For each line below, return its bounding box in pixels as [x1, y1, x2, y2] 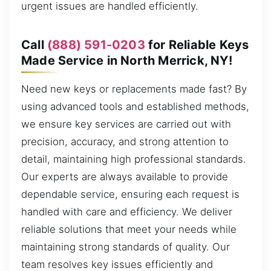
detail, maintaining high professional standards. [21, 153, 246, 166]
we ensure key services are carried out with [21, 118, 231, 131]
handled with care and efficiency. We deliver [21, 206, 232, 218]
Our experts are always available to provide [21, 171, 228, 183]
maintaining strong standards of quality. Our [21, 241, 230, 253]
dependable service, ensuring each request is [21, 188, 240, 201]
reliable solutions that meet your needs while [21, 223, 237, 236]
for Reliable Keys [145, 37, 249, 52]
